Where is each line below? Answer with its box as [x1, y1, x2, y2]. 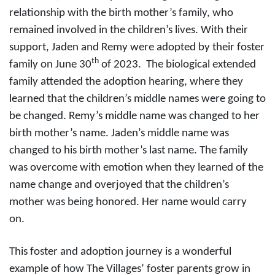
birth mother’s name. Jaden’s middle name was [9, 128, 229, 139]
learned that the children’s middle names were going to [9, 93, 266, 105]
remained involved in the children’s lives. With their [9, 25, 248, 36]
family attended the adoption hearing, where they [9, 76, 243, 88]
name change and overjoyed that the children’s [9, 179, 229, 191]
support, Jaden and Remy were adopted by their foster [9, 42, 265, 53]
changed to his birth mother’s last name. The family [9, 145, 248, 157]
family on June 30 [9, 59, 91, 71]
